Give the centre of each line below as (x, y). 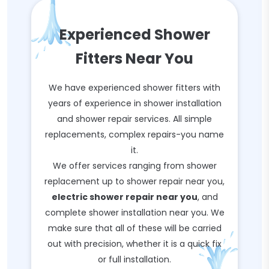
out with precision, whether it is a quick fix (134, 244)
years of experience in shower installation (134, 103)
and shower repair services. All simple (134, 119)
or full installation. (134, 259)
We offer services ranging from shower (134, 166)
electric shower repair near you (124, 197)
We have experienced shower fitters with (134, 88)
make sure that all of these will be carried (134, 228)
